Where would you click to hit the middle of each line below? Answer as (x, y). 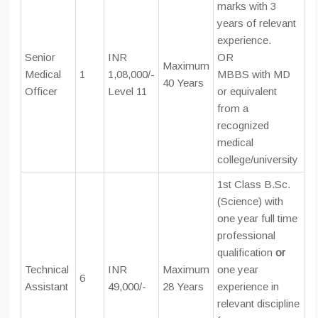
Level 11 (127, 92)
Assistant (46, 287)
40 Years (183, 83)
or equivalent (247, 92)
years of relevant (257, 23)
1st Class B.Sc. (254, 185)
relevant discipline (258, 304)
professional (246, 236)
